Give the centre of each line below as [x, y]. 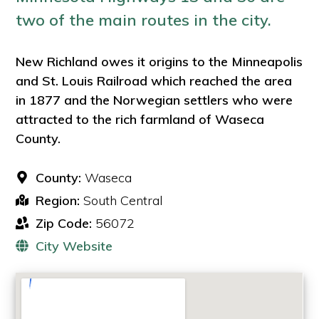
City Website [74, 246]
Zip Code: [64, 223]
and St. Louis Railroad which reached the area [154, 80]
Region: [58, 200]
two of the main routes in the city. [144, 20]
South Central [122, 200]
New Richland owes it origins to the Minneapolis [159, 61]
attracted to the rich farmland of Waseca [140, 119]
